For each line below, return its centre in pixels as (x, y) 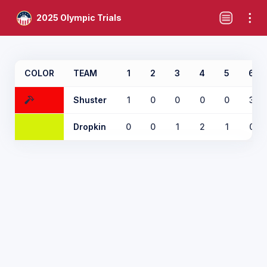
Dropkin (90, 127)
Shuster (90, 100)
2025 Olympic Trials (79, 18)
